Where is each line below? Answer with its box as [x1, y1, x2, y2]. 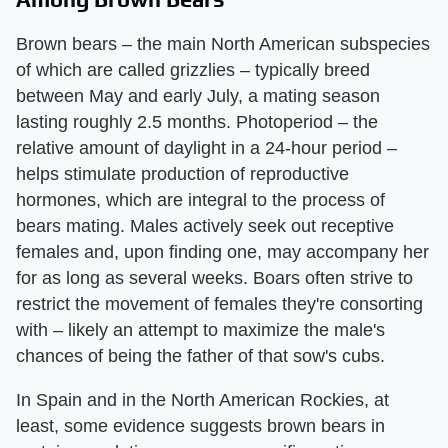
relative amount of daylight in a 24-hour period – [16, 137, 397, 158]
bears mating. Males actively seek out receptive [16, 215, 394, 236]
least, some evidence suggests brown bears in [16, 415, 385, 436]
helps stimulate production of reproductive [16, 163, 349, 184]
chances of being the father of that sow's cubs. [16, 345, 385, 366]
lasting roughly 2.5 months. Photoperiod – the [16, 111, 378, 132]
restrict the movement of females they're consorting [16, 293, 423, 314]
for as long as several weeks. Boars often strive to [16, 267, 413, 288]
